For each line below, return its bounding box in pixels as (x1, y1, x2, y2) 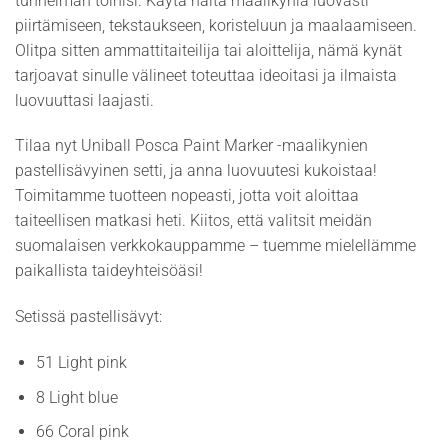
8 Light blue (35, 387, 118, 407)
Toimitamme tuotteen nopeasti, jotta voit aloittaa (15, 186, 359, 206)
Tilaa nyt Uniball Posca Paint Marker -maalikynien (15, 136, 368, 156)
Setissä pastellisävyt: (15, 307, 162, 327)
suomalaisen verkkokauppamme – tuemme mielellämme (15, 236, 416, 256)
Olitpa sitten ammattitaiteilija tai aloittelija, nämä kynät (15, 40, 402, 60)
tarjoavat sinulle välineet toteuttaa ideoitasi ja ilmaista (15, 65, 397, 85)
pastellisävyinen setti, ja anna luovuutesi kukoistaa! (15, 161, 377, 181)
